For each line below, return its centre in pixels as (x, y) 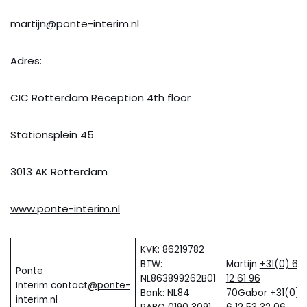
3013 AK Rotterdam (59, 171)
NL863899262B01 (178, 278)
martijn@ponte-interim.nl (75, 23)
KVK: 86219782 (172, 249)
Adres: (26, 60)
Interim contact (51, 285)
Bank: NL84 (165, 293)
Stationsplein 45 (52, 134)
